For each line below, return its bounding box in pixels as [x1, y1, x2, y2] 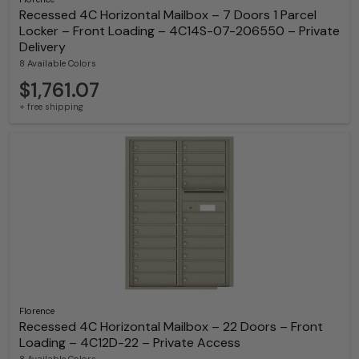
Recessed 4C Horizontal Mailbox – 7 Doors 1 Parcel [19, 6, 317, 23]
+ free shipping [19, 100, 83, 112]
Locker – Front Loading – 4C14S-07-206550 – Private [19, 22, 340, 39]
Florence [19, 305, 54, 317]
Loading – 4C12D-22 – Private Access [19, 333, 240, 351]
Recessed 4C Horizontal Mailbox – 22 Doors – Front [19, 317, 323, 335]
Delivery [19, 38, 66, 55]
